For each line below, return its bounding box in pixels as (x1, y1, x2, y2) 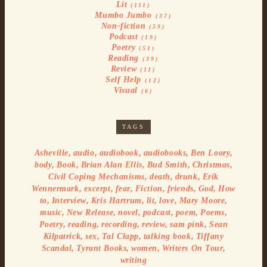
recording (101, 219, 138, 229)
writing (120, 255, 147, 265)
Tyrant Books (76, 243, 127, 253)
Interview (51, 195, 86, 205)
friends (167, 184, 194, 193)
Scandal (41, 243, 72, 253)
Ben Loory (191, 148, 231, 157)
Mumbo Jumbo (95, 10, 152, 20)
